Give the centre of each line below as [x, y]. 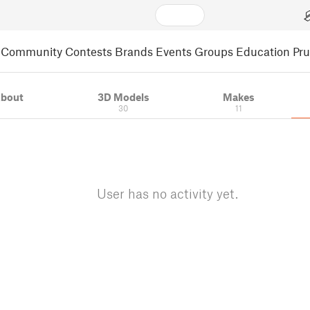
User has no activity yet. [167, 193]
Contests [89, 51]
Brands [134, 51]
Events [174, 51]
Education [263, 51]
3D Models [123, 97]
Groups [214, 51]
